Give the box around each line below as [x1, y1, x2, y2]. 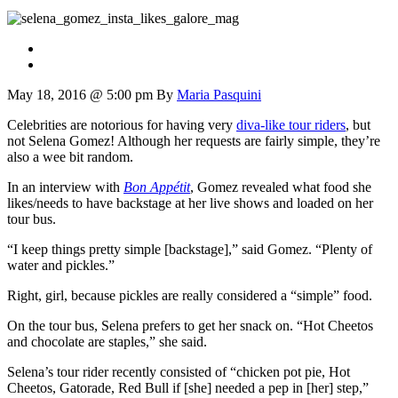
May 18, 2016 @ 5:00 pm [7, 86, 153, 102]
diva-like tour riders [236, 116, 346, 132]
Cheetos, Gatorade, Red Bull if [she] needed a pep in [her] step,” [7, 379, 369, 395]
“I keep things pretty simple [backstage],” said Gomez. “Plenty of [7, 241, 372, 257]
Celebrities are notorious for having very [7, 116, 236, 132]
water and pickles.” [7, 257, 115, 273]
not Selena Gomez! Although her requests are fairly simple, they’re [7, 132, 380, 148]
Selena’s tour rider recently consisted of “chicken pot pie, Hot [7, 363, 350, 379]
